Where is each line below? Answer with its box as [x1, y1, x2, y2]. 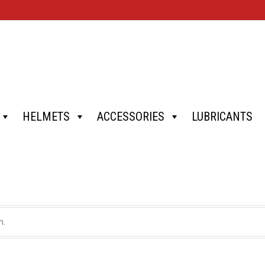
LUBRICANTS [191, 109, 253, 124]
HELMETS [22, 109, 70, 124]
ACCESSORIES [96, 109, 164, 124]
